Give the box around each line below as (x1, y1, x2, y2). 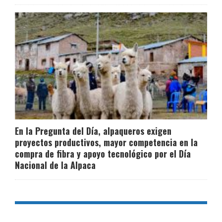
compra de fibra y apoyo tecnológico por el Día (15, 147, 191, 160)
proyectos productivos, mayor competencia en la (15, 135, 198, 149)
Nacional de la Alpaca (15, 158, 96, 171)
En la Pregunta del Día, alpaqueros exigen (15, 124, 171, 137)
